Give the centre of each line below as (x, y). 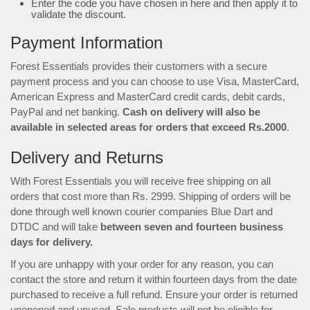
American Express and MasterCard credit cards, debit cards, (148, 97)
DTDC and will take (55, 227)
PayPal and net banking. (66, 112)
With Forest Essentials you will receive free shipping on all (140, 181)
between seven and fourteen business (192, 227)
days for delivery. (52, 242)
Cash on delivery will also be (191, 112)
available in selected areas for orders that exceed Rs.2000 (148, 127)
